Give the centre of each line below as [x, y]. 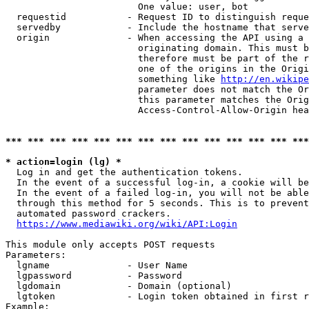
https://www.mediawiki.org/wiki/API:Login [127, 224]
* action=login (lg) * [63, 162]
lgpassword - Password [94, 276]
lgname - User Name [97, 265]
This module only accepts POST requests [110, 245]
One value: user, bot [127, 7]
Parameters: [36, 255]
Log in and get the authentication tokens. [124, 172]
